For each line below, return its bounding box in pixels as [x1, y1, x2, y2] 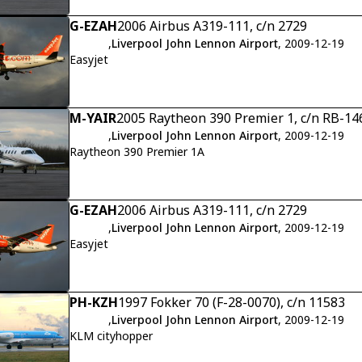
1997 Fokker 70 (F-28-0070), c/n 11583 [118, 293, 345, 311]
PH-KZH [69, 293, 118, 311]
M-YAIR [69, 108, 116, 127]
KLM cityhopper [69, 327, 153, 343]
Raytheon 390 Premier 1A [69, 143, 204, 159]
